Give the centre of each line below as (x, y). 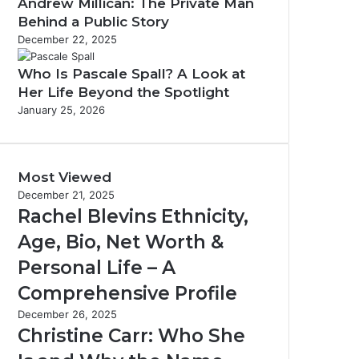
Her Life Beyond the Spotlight (123, 92)
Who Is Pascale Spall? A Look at (131, 74)
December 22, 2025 (67, 39)
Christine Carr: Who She (131, 336)
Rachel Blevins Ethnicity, (133, 216)
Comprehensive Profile (127, 293)
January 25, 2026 (61, 110)
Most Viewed (65, 177)
